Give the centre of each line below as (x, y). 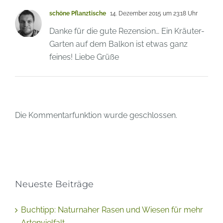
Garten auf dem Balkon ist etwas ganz (118, 54)
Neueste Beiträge (54, 194)
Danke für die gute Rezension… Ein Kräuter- (127, 41)
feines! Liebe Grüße (84, 67)
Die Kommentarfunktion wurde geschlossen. (96, 125)
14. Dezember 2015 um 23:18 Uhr (153, 24)
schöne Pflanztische (78, 24)
